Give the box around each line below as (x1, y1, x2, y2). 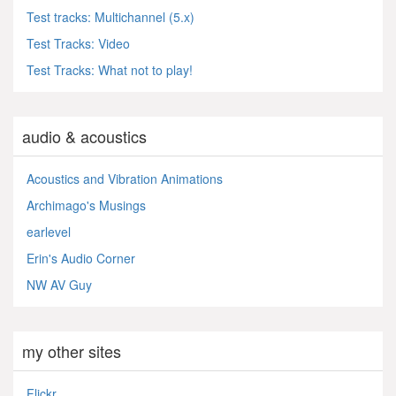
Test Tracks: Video (27, 34, 130, 52)
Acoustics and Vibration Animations (27, 169, 223, 187)
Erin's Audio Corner (27, 248, 135, 267)
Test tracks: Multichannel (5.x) (27, 7, 194, 26)
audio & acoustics (22, 124, 147, 148)
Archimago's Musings (27, 195, 146, 214)
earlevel (27, 222, 71, 240)
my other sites (22, 339, 121, 362)
